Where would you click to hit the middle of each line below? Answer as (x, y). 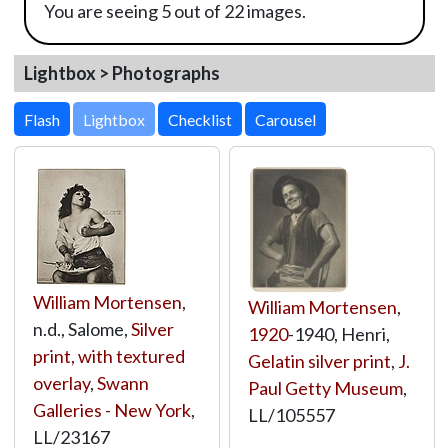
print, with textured (108, 356)
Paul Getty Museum (325, 388)
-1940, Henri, (338, 334)
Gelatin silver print (319, 361)
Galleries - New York (111, 410)
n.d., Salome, (81, 329)
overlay (61, 383)
